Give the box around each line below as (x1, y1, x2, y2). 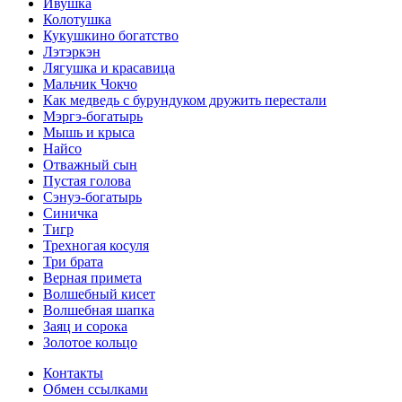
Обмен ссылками (43, 380, 148, 397)
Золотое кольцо (43, 334, 137, 350)
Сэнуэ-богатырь (43, 188, 142, 205)
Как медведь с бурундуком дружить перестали (43, 92, 327, 108)
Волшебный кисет (43, 285, 155, 301)
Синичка (43, 205, 98, 221)
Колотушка (43, 11, 111, 27)
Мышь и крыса (43, 124, 135, 140)
